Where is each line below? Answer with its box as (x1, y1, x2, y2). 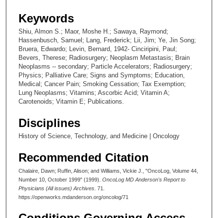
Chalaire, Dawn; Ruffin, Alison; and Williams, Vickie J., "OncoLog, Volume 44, (18, 168, 198, 174)
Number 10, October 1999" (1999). (18, 177, 102, 183)
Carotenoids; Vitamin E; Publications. (18, 98, 124, 106)
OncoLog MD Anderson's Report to (102, 177, 185, 183)
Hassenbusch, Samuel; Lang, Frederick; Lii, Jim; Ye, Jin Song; (18, 36, 196, 44)
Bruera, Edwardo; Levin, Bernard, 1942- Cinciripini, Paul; (18, 45, 177, 53)
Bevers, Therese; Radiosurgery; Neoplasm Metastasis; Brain (18, 54, 190, 62)
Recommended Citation (18, 151, 149, 164)
